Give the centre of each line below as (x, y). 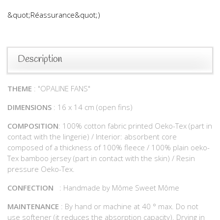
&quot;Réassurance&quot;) (54, 14)
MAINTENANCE (33, 206)
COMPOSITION (33, 125)
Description (40, 59)
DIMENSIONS (29, 107)
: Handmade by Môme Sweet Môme (116, 187)
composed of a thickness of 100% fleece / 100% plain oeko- (109, 147)
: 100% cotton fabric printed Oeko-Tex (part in (135, 125)
